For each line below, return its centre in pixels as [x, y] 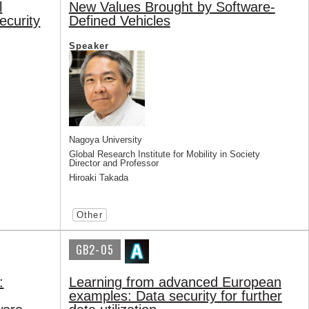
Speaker [89, 46]
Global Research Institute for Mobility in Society [164, 154]
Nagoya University [105, 140]
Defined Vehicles [119, 21]
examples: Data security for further [175, 296]
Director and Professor [113, 163]
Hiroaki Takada [98, 178]
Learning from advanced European [175, 282]
